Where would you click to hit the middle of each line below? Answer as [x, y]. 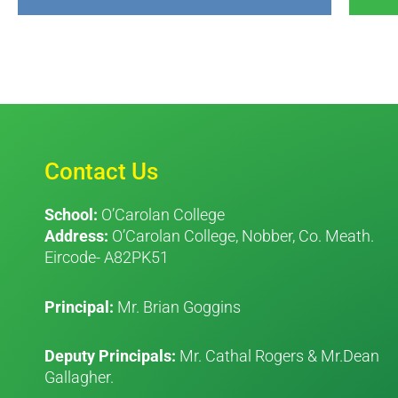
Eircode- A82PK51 [107, 258]
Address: [76, 236]
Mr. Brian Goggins [177, 306]
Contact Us [101, 172]
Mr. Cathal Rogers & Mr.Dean [279, 356]
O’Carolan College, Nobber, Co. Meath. [241, 236]
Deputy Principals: [112, 356]
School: [71, 215]
